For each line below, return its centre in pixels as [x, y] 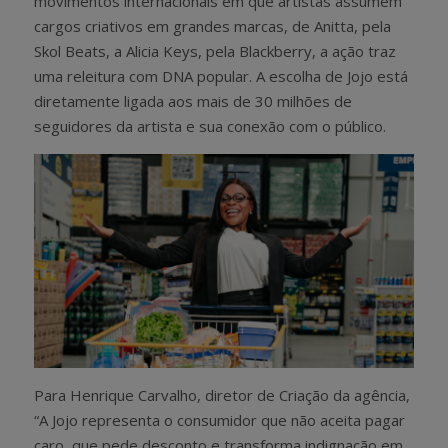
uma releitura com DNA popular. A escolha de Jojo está [221, 75]
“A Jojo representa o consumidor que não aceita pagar [219, 419]
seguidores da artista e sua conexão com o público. [210, 125]
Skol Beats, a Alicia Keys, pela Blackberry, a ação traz [215, 50]
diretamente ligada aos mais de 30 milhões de [193, 100]
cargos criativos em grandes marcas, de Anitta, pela [212, 25]
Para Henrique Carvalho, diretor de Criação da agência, [222, 394]
